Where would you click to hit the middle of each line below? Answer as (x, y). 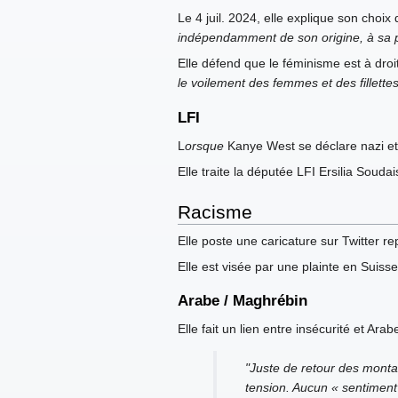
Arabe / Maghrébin (243, 301)
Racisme (215, 211)
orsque (204, 145)
